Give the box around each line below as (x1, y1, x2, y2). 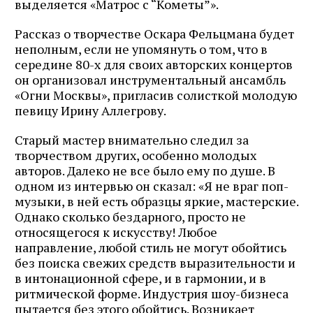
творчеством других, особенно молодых (15, 146, 256, 163)
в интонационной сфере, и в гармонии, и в (15, 269, 266, 286)
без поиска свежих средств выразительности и (15, 254, 296, 271)
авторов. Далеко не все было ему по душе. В (15, 161, 275, 179)
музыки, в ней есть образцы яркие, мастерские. (15, 192, 298, 210)
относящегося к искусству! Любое (15, 223, 217, 240)
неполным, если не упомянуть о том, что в (15, 40, 268, 57)
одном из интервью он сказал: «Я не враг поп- (15, 177, 289, 194)
